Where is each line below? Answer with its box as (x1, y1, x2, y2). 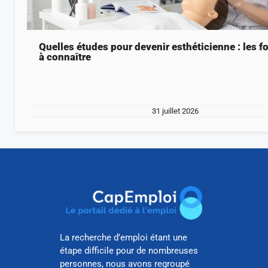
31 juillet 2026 (151, 106, 199, 115)
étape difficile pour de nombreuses (60, 245, 198, 257)
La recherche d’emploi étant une (60, 232, 187, 243)
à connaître (39, 50, 91, 63)
